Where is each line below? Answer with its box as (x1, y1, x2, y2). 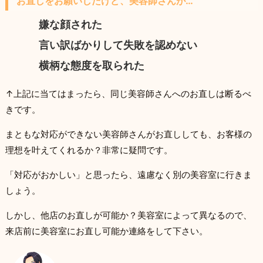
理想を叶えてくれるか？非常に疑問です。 (5, 144, 173, 156)
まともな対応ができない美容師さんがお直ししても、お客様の (5, 128, 252, 140)
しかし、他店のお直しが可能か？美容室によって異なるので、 (5, 209, 252, 221)
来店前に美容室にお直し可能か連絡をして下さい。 (5, 225, 208, 237)
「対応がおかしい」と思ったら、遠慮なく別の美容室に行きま (5, 168, 252, 180)
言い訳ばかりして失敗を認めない (39, 38, 198, 51)
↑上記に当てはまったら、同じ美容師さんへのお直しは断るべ (5, 87, 251, 99)
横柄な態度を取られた (39, 59, 145, 72)
